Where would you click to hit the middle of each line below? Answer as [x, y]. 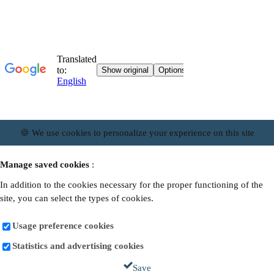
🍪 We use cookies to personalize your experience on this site [137, 133]
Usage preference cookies [63, 225]
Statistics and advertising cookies [78, 246]
